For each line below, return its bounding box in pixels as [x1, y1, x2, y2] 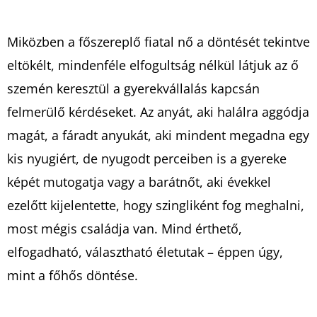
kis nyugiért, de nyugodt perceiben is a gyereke [7, 149, 287, 167]
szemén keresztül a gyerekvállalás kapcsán [7, 79, 260, 97]
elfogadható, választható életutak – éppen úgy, [7, 243, 283, 260]
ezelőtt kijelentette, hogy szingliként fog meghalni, [7, 196, 304, 214]
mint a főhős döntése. [7, 266, 138, 284]
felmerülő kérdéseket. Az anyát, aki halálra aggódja [7, 103, 309, 120]
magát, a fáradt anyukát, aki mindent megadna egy [7, 126, 309, 144]
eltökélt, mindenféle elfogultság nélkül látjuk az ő [7, 56, 299, 74]
